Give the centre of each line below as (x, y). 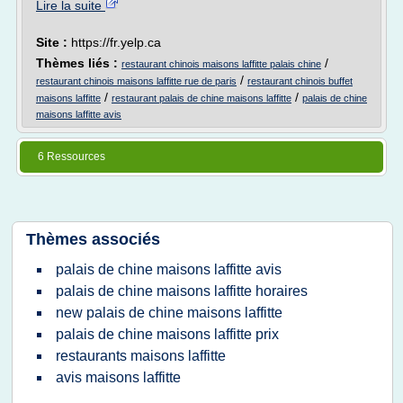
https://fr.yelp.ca (116, 42)
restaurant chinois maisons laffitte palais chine (221, 64)
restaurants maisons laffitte (141, 356)
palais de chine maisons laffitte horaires (182, 291)
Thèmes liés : (79, 63)
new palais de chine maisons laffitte (169, 313)
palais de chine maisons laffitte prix (167, 334)
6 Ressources (72, 157)
